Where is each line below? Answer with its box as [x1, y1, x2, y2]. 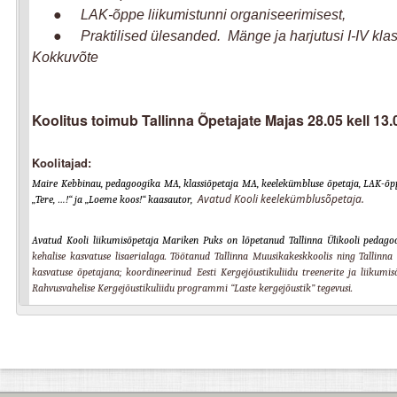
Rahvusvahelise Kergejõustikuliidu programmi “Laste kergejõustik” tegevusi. [32, 282, 353, 295]
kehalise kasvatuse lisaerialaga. [32, 250, 171, 263]
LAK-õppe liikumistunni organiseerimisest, [81, 6, 346, 22]
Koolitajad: [32, 154, 91, 172]
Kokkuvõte [32, 49, 98, 65]
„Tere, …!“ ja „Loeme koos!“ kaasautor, [32, 193, 198, 206]
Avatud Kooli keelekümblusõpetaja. [198, 191, 364, 207]
